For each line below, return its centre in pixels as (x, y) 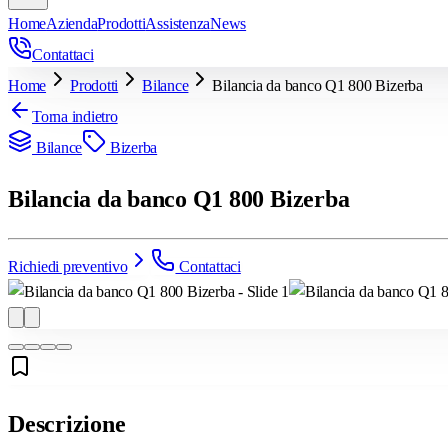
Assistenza (178, 23)
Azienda (72, 23)
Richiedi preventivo (68, 266)
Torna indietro (75, 116)
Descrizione (67, 423)
